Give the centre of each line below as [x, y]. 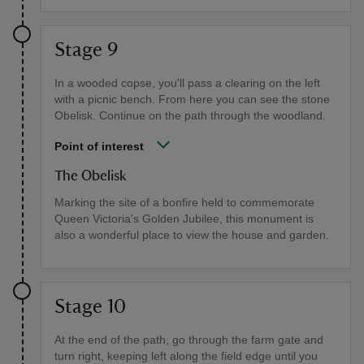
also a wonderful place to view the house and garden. [192, 234]
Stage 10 [90, 307]
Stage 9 [86, 50]
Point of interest [99, 146]
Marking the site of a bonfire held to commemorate [184, 202]
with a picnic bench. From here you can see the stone [192, 99]
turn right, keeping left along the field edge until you [186, 355]
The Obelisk [91, 176]
